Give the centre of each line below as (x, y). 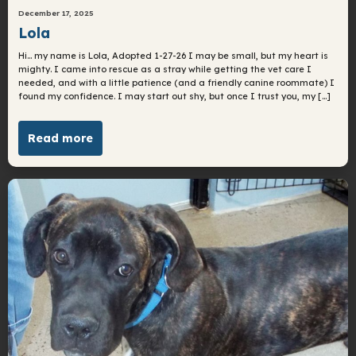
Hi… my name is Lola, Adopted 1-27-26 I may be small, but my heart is (174, 55)
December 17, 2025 (56, 13)
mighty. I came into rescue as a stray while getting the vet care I (165, 69)
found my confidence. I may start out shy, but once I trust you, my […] (175, 96)
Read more (61, 139)
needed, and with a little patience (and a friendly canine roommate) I (177, 82)
